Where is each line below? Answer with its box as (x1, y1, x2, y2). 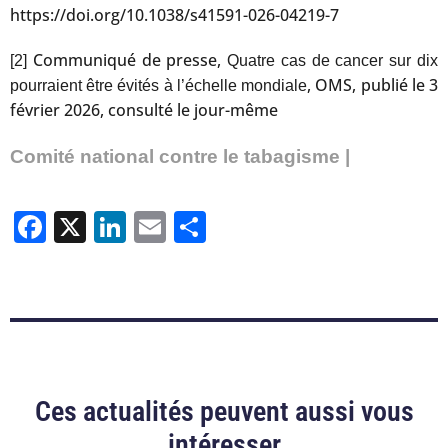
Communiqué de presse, (27, 48, 228, 71)
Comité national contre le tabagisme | (10, 145, 350, 167)
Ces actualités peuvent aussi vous (34, 395, 414, 429)
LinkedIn (126, 208, 248, 245)
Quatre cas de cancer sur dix (227, 51, 439, 69)
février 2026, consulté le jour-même (10, 98, 278, 121)
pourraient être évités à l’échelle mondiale (10, 76, 308, 94)
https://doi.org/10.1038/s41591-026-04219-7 (10, 3, 339, 26)
